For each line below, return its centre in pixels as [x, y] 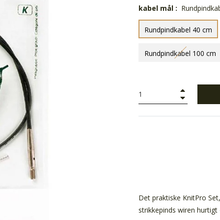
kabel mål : [159, 8]
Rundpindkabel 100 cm [180, 53]
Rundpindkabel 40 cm [178, 29]
